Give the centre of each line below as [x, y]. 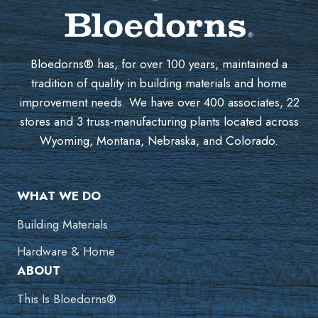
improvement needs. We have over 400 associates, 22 [159, 103]
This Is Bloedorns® [67, 299]
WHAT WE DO [59, 196]
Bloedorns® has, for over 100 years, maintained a [159, 64]
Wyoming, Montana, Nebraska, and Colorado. [159, 141]
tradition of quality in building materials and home [159, 83]
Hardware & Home [66, 252]
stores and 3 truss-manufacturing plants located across [159, 122]
